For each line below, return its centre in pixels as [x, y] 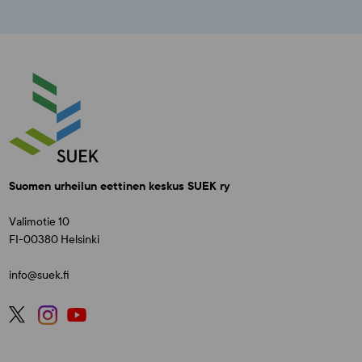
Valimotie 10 [40, 222]
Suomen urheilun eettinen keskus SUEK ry [120, 187]
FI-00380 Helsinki [55, 240]
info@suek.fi [40, 276]
